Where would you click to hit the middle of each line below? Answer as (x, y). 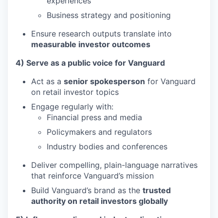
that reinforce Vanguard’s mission (92, 176)
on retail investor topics (75, 92)
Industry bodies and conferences (107, 146)
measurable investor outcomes (91, 44)
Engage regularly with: (72, 107)
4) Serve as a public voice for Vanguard (90, 63)
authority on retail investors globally (100, 201)
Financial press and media (94, 117)
